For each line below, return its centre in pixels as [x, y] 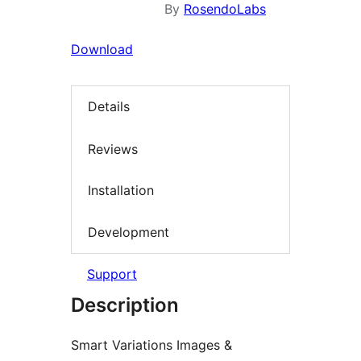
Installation [121, 191]
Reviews [113, 149]
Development [129, 232]
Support [112, 274]
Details [109, 107]
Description [125, 305]
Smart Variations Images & [151, 345]
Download [102, 50]
